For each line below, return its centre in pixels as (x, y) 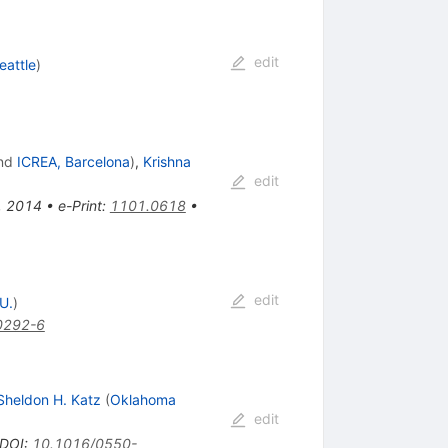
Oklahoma (142, 400)
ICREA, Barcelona (73, 162)
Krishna (166, 162)
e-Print (79, 206)
